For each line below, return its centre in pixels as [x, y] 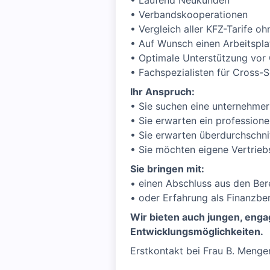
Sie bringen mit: [167, 169]
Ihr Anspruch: [162, 92]
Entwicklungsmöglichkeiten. [197, 231]
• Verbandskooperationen [189, 14]
